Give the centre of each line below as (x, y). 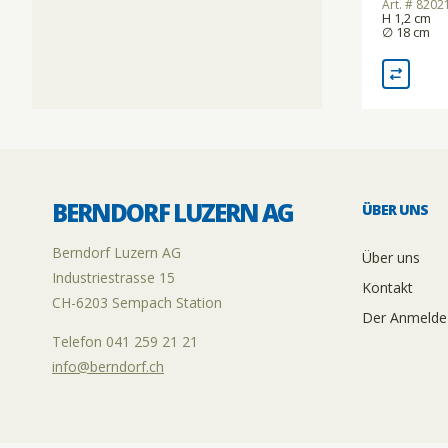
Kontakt (387, 288)
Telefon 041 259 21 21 (125, 342)
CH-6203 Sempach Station (137, 303)
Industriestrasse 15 (113, 278)
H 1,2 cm (406, 18)
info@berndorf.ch (108, 367)
